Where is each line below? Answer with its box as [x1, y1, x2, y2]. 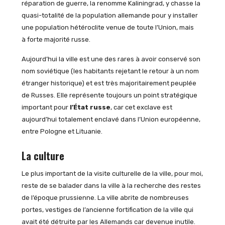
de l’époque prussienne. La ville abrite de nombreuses [21, 193, 189, 201]
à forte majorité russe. [21, 36, 90, 44]
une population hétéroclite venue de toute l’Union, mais [21, 24, 194, 32]
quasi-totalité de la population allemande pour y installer [21, 12, 198, 20]
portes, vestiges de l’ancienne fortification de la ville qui [21, 205, 193, 213]
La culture [21, 149, 64, 164]
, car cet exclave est [110, 103, 172, 111]
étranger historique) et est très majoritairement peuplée [21, 79, 196, 87]
